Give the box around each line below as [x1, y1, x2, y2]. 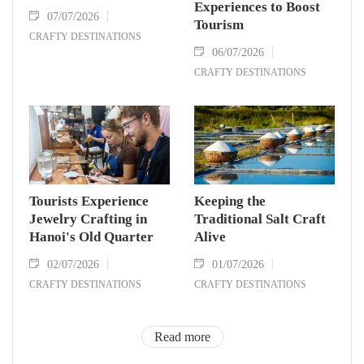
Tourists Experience [29, 193, 149, 209]
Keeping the [194, 193, 266, 209]
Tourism [194, 16, 244, 32]
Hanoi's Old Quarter [29, 228, 154, 245]
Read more [154, 328, 210, 344]
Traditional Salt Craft [194, 210, 326, 227]
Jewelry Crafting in [29, 210, 147, 227]
